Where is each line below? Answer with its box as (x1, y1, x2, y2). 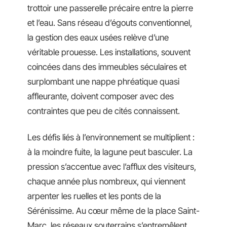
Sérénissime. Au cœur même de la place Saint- (27, 205, 200, 216)
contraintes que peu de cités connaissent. (27, 106, 180, 116)
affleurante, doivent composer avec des (27, 91, 174, 101)
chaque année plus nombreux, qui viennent (27, 176, 185, 186)
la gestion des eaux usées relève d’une (27, 32, 169, 43)
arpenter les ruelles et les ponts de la (27, 191, 161, 201)
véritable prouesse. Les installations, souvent (27, 47, 191, 57)
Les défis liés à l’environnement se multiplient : (27, 132, 195, 142)
